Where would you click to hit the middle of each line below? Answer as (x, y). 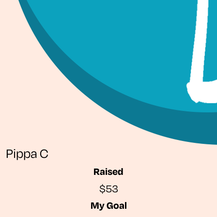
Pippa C (27, 153)
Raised (108, 171)
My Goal (108, 205)
